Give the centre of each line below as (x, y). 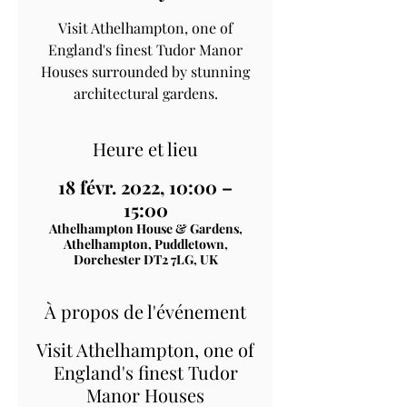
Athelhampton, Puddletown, (145, 243)
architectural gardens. (145, 93)
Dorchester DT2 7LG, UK (145, 259)
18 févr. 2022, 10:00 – (145, 186)
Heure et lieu (145, 148)
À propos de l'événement (145, 311)
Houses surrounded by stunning (145, 71)
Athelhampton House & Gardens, (145, 228)
